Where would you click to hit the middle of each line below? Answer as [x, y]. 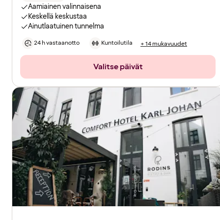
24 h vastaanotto [57, 43]
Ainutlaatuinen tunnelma [66, 27]
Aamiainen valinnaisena [65, 7]
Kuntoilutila [117, 43]
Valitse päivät [118, 67]
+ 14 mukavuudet [164, 44]
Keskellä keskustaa [57, 17]
